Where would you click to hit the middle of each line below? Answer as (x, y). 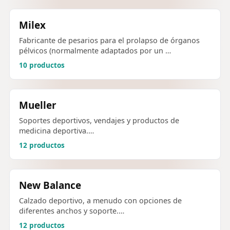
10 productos (42, 65)
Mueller (38, 105)
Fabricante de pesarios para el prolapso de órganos (109, 40)
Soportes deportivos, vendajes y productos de (99, 120)
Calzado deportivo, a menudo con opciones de (100, 201)
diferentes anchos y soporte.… (72, 211)
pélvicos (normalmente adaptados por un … (95, 50)
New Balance (50, 185)
